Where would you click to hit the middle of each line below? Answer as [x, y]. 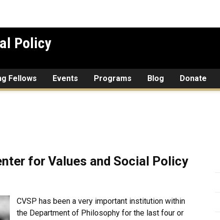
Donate [193, 78]
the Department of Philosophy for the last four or [100, 213]
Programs [113, 78]
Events [65, 78]
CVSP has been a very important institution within [101, 201]
